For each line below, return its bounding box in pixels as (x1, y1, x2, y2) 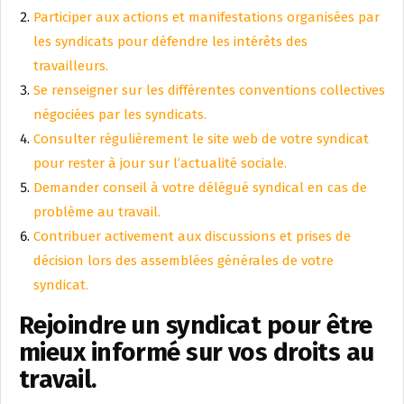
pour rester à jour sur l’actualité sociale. (33, 155, 287, 172)
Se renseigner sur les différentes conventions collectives (33, 82, 385, 99)
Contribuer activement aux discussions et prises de (33, 228, 351, 245)
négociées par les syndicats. (33, 106, 207, 124)
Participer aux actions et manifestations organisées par (33, 9, 380, 26)
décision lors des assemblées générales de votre (33, 252, 334, 270)
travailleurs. (33, 58, 108, 75)
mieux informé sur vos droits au (19, 337, 374, 368)
